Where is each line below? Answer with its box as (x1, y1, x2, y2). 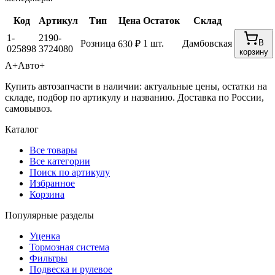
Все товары (29, 145, 77, 156)
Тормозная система (29, 242, 109, 253)
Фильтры (29, 253, 68, 264)
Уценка (29, 231, 60, 242)
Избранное (29, 178, 75, 189)
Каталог (5, 124, 39, 135)
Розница (80, 38, 115, 49)
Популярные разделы (5, 210, 94, 221)
